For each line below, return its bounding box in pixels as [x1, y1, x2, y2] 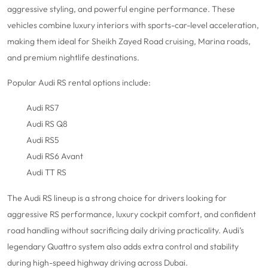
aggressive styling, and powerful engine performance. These [7, 4, 235, 15]
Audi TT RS [26, 167, 66, 178]
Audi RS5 [26, 135, 59, 146]
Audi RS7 [26, 102, 59, 114]
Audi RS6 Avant [26, 151, 83, 162]
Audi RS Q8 [26, 118, 68, 130]
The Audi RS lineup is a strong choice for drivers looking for [7, 193, 227, 204]
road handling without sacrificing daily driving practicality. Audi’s [7, 225, 244, 236]
